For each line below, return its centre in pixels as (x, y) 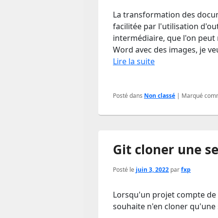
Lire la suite (134, 62)
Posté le (124, 170)
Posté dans (128, 96)
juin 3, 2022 (152, 170)
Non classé (160, 96)
